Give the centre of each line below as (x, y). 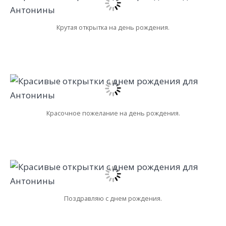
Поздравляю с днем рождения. (113, 199)
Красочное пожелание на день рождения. (113, 113)
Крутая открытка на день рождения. (113, 27)
